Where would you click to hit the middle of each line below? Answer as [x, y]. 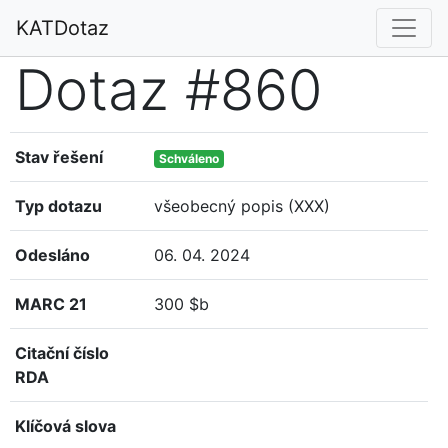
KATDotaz [62, 28]
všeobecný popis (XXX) [242, 206]
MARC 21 [51, 304]
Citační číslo [62, 353]
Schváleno [189, 158]
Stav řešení [59, 157]
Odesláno [52, 255]
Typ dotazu [58, 206]
